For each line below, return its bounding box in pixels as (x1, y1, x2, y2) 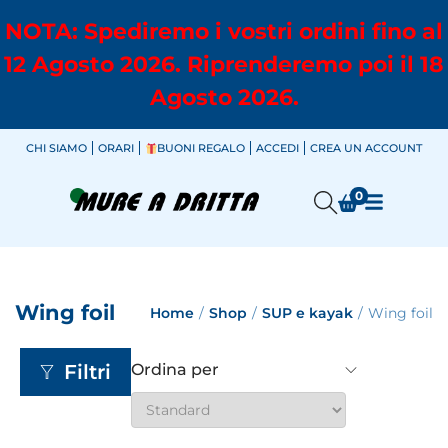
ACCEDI (256, 141, 300, 155)
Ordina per (131, 360, 219, 379)
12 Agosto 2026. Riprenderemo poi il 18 (4, 51, 444, 78)
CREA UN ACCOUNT (310, 141, 423, 155)
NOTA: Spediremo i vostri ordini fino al (5, 18, 443, 45)
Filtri (64, 360, 111, 384)
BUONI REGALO (157, 141, 246, 155)
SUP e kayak (262, 303, 353, 322)
